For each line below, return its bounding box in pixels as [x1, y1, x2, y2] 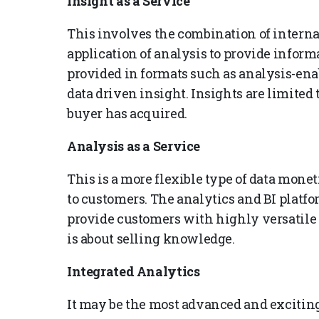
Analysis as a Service [67, 137, 201, 155]
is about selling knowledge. [67, 230, 235, 248]
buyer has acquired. [67, 105, 187, 122]
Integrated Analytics [67, 263, 200, 281]
